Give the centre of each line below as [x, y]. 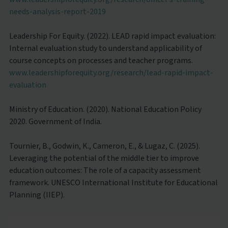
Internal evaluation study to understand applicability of [105, 48]
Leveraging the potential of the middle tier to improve [104, 158]
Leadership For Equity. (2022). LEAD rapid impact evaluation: [112, 36]
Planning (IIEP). [37, 195]
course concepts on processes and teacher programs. [101, 60]
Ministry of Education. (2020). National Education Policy [105, 109]
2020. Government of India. [55, 121]
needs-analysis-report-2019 [57, 11]
